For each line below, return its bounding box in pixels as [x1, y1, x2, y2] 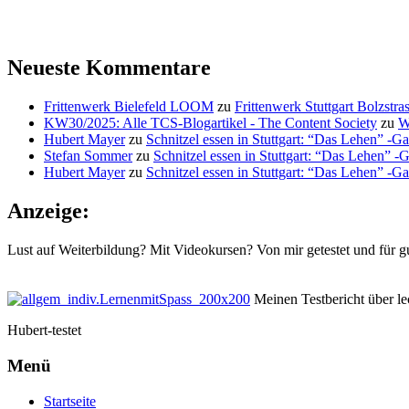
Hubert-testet [7, 322, 81, 339]
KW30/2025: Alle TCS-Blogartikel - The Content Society [44, 115, 377, 131]
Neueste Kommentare [7, 56, 211, 80]
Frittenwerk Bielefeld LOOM [44, 99, 214, 115]
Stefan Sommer [44, 148, 132, 164]
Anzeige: [7, 199, 89, 224]
